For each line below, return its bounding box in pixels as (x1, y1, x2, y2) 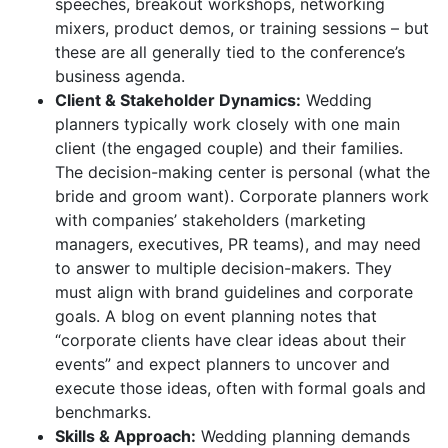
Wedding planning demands (196, 425, 410, 446)
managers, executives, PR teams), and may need (55, 233, 421, 254)
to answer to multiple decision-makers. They (55, 257, 392, 278)
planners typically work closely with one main (55, 113, 400, 134)
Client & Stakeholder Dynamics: (55, 89, 301, 110)
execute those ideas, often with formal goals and (55, 377, 426, 398)
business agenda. (55, 65, 185, 86)
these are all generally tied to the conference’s (55, 41, 405, 62)
